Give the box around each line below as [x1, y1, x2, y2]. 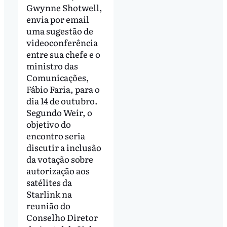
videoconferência [26, 36, 98, 49]
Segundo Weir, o [26, 106, 92, 119]
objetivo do [26, 118, 71, 131]
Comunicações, [26, 71, 89, 84]
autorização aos [26, 164, 90, 177]
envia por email [26, 13, 89, 26]
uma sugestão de [26, 24, 93, 37]
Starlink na [26, 187, 72, 201]
